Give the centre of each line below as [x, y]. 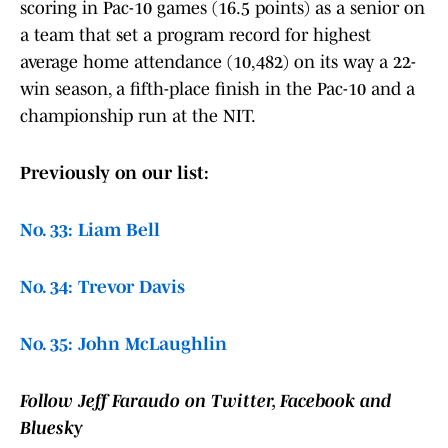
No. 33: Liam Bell [90, 230]
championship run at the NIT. [138, 116]
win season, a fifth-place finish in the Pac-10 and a [217, 89]
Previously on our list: [117, 173]
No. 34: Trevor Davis [102, 287]
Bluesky [51, 428]
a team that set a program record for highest [195, 35]
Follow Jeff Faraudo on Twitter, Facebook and [206, 401]
